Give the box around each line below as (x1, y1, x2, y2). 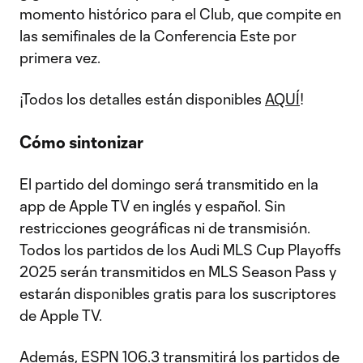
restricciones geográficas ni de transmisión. (19, 219, 310, 237)
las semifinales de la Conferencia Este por (19, 27, 297, 45)
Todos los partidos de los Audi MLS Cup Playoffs (19, 241, 341, 258)
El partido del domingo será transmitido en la (19, 175, 318, 193)
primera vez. (19, 49, 100, 66)
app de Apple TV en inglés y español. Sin (19, 197, 285, 215)
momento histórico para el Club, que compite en (19, 5, 341, 23)
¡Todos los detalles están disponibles (19, 90, 265, 108)
